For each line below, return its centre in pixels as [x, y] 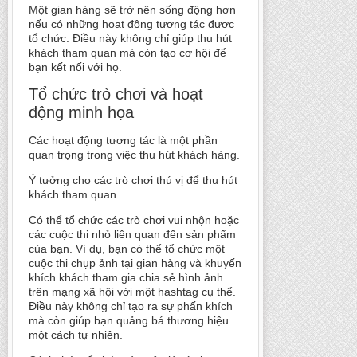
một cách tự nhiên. [76, 335]
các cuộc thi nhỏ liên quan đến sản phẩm [132, 234]
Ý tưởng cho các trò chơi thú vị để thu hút [133, 180]
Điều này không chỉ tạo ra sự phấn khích [131, 306]
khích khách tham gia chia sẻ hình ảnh [126, 277]
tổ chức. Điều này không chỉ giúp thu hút [130, 38]
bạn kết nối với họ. [75, 67]
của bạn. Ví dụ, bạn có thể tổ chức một [127, 249]
